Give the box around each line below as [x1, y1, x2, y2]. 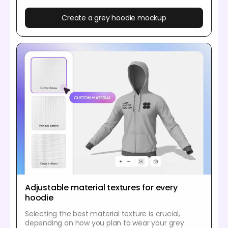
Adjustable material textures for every [25, 181, 178, 193]
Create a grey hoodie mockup [62, 12, 166, 23]
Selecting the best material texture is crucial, [25, 208, 180, 219]
